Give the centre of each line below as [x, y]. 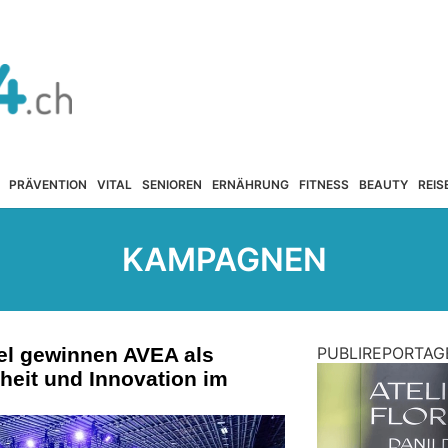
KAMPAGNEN [224, 259]
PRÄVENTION [47, 184]
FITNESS [323, 184]
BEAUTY [383, 184]
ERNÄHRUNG [250, 184]
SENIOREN [171, 184]
